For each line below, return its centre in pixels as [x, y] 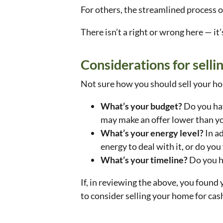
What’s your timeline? [145, 160]
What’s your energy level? [153, 133]
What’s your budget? [141, 106]
